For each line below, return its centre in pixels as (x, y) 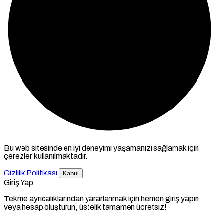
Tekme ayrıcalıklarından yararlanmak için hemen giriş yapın (101, 199)
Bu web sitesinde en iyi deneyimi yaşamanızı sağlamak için (101, 148)
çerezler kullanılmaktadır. (46, 156)
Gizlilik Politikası (31, 173)
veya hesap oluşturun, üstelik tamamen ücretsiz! (85, 207)
